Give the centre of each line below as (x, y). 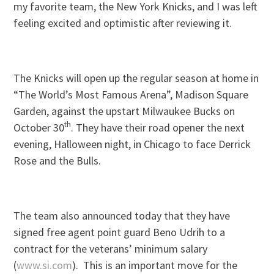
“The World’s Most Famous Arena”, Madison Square (131, 94)
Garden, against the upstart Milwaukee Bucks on (124, 111)
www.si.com (45, 265)
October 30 (39, 127)
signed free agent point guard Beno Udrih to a (120, 232)
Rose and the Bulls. (57, 160)
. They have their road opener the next (158, 127)
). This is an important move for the (155, 265)
